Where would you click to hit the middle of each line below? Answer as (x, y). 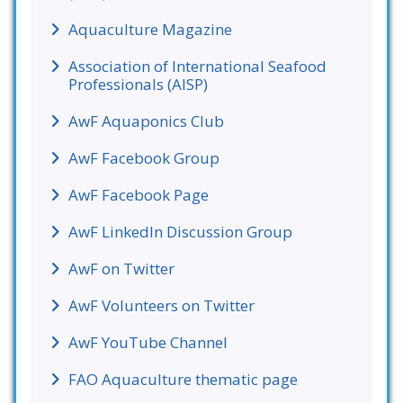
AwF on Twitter (121, 269)
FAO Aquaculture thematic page (183, 379)
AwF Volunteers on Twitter (161, 305)
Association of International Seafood (197, 66)
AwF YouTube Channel (148, 342)
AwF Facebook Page (139, 195)
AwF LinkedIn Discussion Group (180, 232)
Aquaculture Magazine (150, 29)
